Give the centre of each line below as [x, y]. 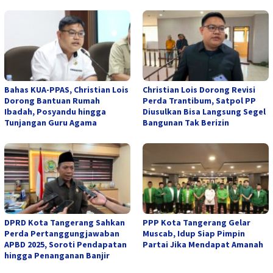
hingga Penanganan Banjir [57, 256]
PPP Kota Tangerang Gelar [197, 223]
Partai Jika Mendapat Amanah [203, 245]
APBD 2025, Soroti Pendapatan [66, 245]
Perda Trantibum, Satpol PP [199, 101]
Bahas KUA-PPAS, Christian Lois [66, 90]
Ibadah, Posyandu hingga [55, 112]
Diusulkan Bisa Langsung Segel [204, 112]
